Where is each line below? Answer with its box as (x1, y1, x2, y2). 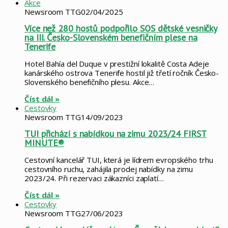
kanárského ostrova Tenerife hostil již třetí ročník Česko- (24, 67, 219, 78)
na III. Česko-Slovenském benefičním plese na (24, 31, 197, 43)
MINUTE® (24, 136, 65, 149)
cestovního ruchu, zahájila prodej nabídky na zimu (24, 163, 193, 174)
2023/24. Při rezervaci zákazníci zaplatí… (24, 173, 164, 183)
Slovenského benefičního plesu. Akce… (24, 76, 155, 87)
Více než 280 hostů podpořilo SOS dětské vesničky (24, 22, 218, 34)
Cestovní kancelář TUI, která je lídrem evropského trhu (24, 154, 213, 165)
